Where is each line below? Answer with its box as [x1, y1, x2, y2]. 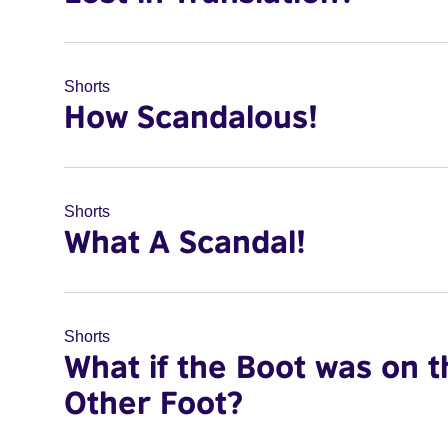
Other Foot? [64, 383, 243, 421]
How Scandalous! [64, 97, 318, 135]
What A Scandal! [64, 222, 306, 260]
